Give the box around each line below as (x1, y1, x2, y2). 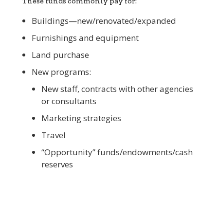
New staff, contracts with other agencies (41, 83, 193, 95)
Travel (41, 129, 66, 141)
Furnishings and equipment (31, 32, 139, 44)
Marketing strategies (41, 112, 121, 124)
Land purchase (31, 49, 89, 61)
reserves (41, 159, 73, 170)
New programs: (31, 66, 91, 78)
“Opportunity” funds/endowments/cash (41, 146, 193, 158)
